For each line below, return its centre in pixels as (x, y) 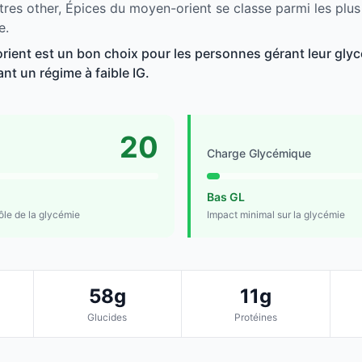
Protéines (255, 318)
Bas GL (226, 197)
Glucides (107, 318)
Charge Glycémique (259, 154)
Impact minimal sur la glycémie (276, 215)
